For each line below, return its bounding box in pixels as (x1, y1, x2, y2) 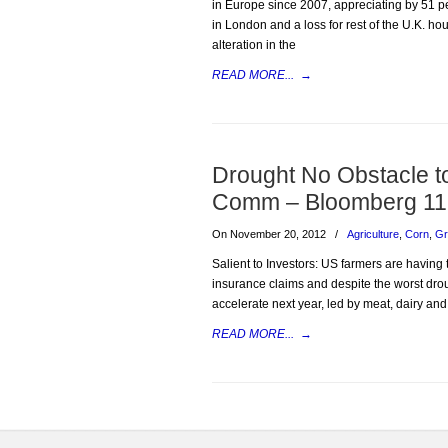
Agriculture (347, 228, 399, 240)
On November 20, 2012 (212, 228, 329, 240)
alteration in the (212, 38, 296, 52)
